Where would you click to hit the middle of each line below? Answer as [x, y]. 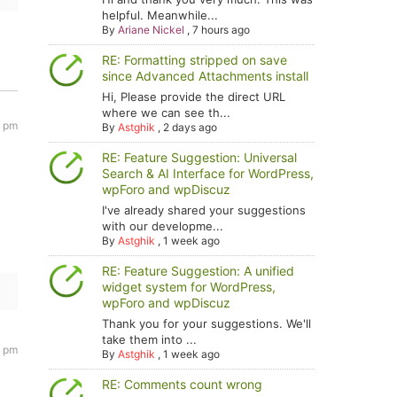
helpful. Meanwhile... [160, 15]
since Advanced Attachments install [206, 76]
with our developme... [163, 226]
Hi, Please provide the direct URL [194, 97]
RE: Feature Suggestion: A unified [198, 271]
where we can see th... [167, 113]
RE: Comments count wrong [183, 384]
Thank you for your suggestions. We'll [207, 323]
